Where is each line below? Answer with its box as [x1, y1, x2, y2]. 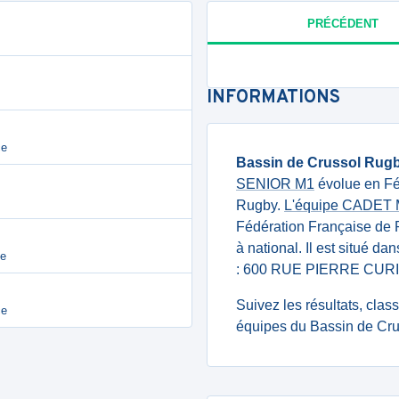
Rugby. [236, 198, 284, 213]
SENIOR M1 [236, 176, 314, 191]
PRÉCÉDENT [306, 16, 379, 30]
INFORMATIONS [207, 86, 340, 110]
